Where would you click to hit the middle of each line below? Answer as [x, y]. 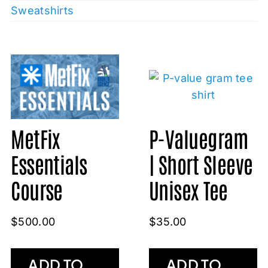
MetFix [36, 138]
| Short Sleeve [201, 163]
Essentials [49, 163]
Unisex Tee [188, 189]
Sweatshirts [42, 11]
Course [37, 189]
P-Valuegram [198, 138]
